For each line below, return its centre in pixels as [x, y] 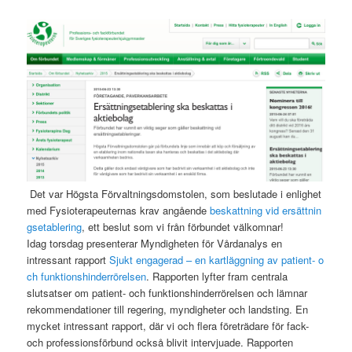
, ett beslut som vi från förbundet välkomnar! [183, 227]
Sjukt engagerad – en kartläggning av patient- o [217, 260]
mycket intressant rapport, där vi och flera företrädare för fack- [168, 326]
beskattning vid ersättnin [266, 211]
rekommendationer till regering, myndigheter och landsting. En [168, 310]
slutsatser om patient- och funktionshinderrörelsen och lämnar [167, 293]
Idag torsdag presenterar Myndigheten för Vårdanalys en [155, 244]
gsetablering [55, 227]
